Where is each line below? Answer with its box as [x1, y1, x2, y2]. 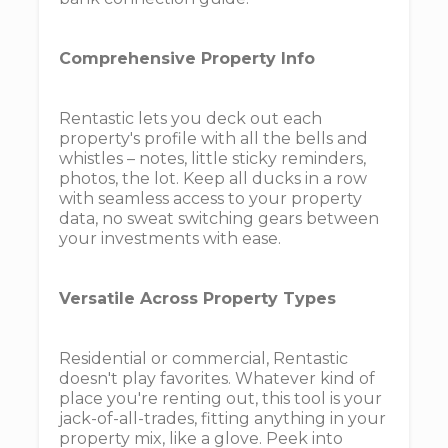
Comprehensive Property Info [59, 49, 315, 68]
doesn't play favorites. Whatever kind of [59, 369, 375, 388]
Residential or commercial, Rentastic [59, 349, 348, 368]
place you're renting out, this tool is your [59, 389, 382, 408]
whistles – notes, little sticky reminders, [59, 149, 366, 168]
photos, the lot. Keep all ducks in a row [59, 169, 367, 188]
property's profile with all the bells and [59, 129, 368, 148]
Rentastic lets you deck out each [59, 109, 322, 128]
